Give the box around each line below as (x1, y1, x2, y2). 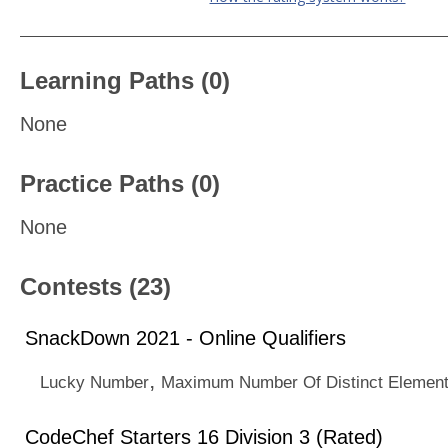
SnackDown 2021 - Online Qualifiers (25, 327, 346, 349)
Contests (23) (20, 273, 171, 300)
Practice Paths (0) (20, 170, 220, 197)
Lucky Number (40, 372, 149, 392)
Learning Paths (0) (20, 67, 230, 94)
